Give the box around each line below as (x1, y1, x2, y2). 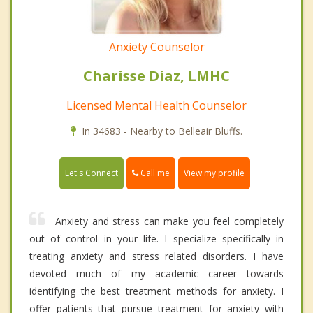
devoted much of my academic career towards (29, 267, 284, 281)
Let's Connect (65, 167, 118, 180)
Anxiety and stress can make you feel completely (55, 214, 284, 228)
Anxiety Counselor (108, 38, 205, 54)
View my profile (184, 167, 245, 180)
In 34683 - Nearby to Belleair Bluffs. (82, 124, 242, 138)
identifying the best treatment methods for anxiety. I (29, 284, 284, 298)
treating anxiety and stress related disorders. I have (29, 249, 284, 263)
